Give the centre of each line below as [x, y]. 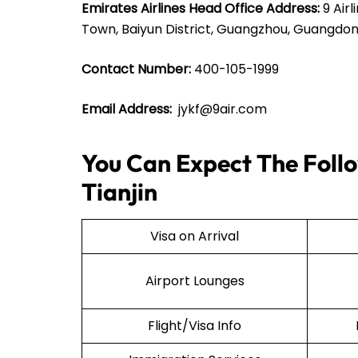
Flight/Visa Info [195, 326]
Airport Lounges [195, 281]
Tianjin [119, 192]
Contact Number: [136, 70]
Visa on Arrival [195, 237]
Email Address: [127, 109]
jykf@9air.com [219, 109]
